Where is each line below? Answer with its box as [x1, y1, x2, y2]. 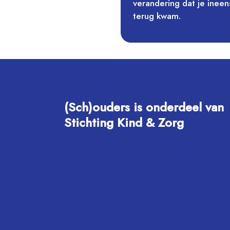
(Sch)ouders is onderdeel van [64, 98, 224, 116]
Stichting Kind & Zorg [64, 113, 184, 131]
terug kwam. [132, 9, 181, 22]
